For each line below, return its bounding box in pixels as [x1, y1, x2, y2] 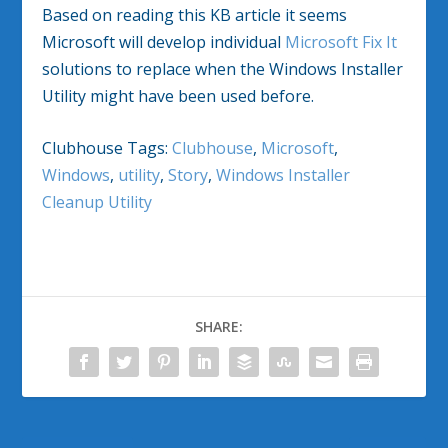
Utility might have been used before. [42, 84, 315, 107]
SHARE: [195, 317, 243, 337]
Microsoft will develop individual [42, 30, 286, 53]
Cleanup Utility [42, 191, 153, 214]
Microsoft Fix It [285, 30, 398, 53]
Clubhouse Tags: [42, 137, 173, 160]
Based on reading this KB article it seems [42, 3, 348, 26]
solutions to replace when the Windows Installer [42, 57, 404, 80]
